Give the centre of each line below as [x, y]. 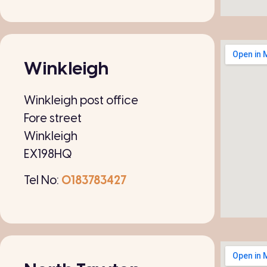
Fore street [53, 119]
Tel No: [43, 181]
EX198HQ [48, 154]
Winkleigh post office [81, 101]
